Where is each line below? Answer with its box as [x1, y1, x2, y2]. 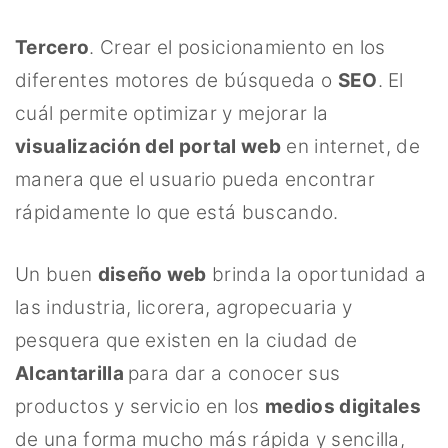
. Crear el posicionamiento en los [89, 36, 386, 59]
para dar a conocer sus [128, 361, 341, 385]
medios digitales [264, 394, 422, 418]
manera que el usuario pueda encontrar [15, 168, 375, 191]
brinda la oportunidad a [206, 262, 427, 286]
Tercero [15, 36, 90, 59]
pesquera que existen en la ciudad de [15, 328, 358, 352]
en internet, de [280, 135, 421, 158]
